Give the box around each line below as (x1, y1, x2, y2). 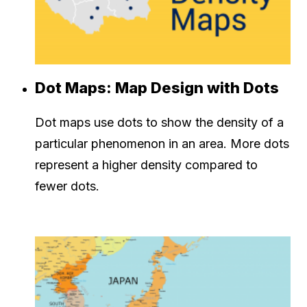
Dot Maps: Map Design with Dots (35, 78, 279, 97)
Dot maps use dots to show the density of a (35, 114, 284, 130)
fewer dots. (35, 178, 99, 193)
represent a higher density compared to (35, 157, 258, 172)
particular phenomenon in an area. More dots (35, 136, 289, 151)
